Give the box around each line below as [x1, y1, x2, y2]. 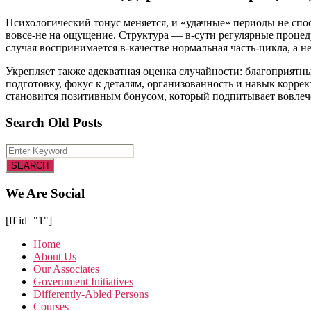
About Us [33, 250, 76, 262]
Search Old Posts [6, 115, 102, 131]
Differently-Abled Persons [33, 287, 149, 300]
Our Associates [33, 262, 99, 275]
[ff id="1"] [6, 214, 52, 226]
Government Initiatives [33, 275, 133, 287]
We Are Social [6, 185, 85, 201]
